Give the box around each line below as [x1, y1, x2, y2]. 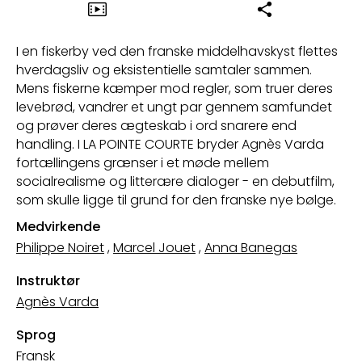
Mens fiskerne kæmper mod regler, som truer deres [16, 78, 333, 98]
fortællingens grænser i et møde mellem [16, 153, 269, 172]
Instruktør [16, 271, 80, 290]
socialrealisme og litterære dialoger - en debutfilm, [16, 171, 335, 191]
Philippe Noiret [16, 238, 104, 257]
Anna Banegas [204, 238, 297, 257]
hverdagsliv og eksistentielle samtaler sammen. [16, 60, 312, 79]
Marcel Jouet [113, 238, 196, 257]
